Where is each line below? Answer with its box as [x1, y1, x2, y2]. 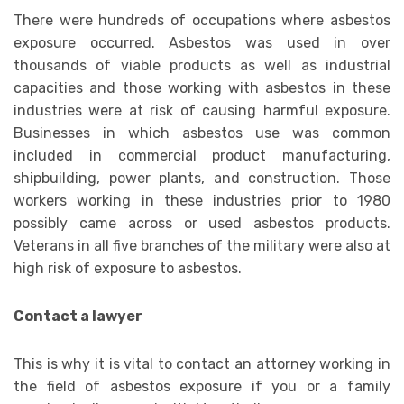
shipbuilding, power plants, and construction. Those [14, 170, 390, 188]
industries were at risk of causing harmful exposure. [14, 102, 390, 120]
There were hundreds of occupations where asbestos [14, 12, 390, 30]
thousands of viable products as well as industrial [14, 57, 390, 75]
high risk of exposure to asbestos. [14, 260, 242, 278]
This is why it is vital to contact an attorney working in [14, 355, 390, 373]
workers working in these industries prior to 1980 [14, 192, 390, 210]
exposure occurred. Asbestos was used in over [14, 34, 390, 52]
